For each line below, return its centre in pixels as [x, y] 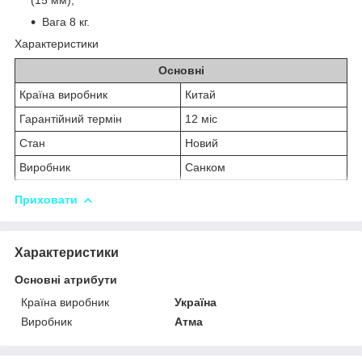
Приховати [46, 199]
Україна [196, 302]
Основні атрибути [66, 279]
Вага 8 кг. [66, 21]
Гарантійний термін [71, 118]
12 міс [201, 118]
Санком [205, 167]
